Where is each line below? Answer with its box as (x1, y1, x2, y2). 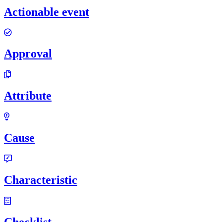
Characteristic (4, 173, 77, 186)
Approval (4, 47, 52, 60)
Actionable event (4, 5, 89, 18)
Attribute (4, 89, 52, 103)
